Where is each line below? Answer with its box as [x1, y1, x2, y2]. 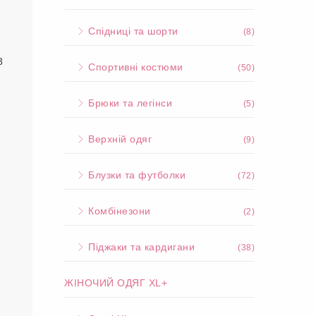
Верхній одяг [85, 133, 152, 145]
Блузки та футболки [85, 169, 186, 181]
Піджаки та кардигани [85, 241, 195, 253]
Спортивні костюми [85, 61, 183, 73]
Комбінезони [85, 205, 151, 217]
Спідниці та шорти [85, 25, 178, 37]
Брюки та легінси [85, 97, 172, 109]
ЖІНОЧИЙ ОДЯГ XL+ [64, 277, 167, 288]
